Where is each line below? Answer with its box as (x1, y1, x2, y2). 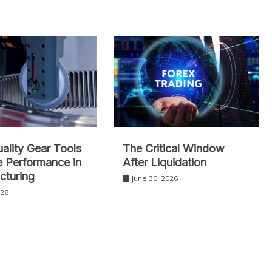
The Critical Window (123, 141, 225, 155)
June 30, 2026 (131, 173, 178, 183)
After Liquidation (123, 155, 207, 169)
